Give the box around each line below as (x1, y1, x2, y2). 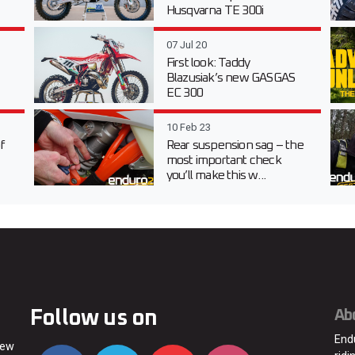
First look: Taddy (166, 55, 250, 69)
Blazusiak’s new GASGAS (166, 71, 296, 84)
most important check (166, 153, 281, 166)
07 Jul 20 (166, 38, 207, 51)
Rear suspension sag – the (166, 138, 303, 151)
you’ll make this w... (166, 168, 266, 181)
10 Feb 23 (166, 120, 211, 133)
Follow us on (30, 307, 158, 330)
